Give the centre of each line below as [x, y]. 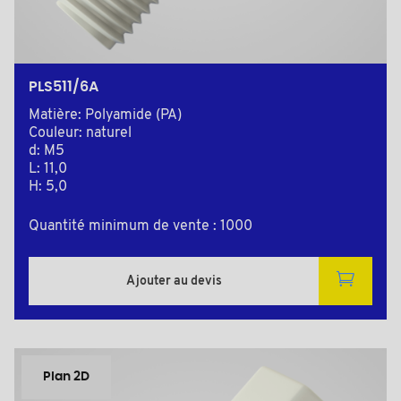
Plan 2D [66, 377]
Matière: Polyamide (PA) [105, 116]
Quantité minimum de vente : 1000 [141, 227]
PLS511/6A [64, 87]
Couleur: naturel [80, 134]
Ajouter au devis [174, 281]
